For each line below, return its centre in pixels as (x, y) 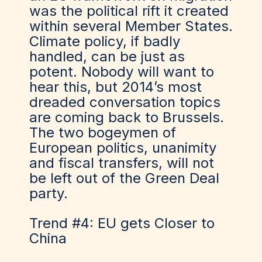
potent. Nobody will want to (122, 72)
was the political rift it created (129, 11)
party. (49, 193)
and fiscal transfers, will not (122, 163)
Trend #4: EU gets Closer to (122, 223)
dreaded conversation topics (125, 102)
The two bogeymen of (103, 132)
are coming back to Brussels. (127, 117)
